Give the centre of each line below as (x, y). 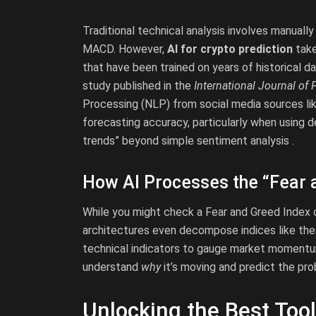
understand (112, 267)
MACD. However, (125, 49)
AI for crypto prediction (230, 49)
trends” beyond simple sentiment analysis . (188, 140)
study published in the (138, 85)
